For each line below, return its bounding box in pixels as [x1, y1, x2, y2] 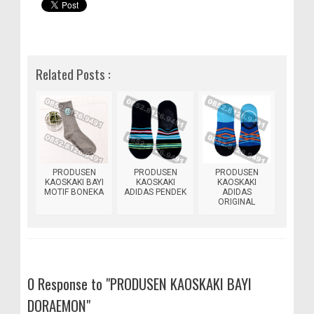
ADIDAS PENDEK [124, 186, 186, 197]
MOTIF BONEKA [44, 186, 104, 197]
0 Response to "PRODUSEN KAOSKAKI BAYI [27, 272, 252, 294]
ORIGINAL [218, 196, 255, 207]
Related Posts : [36, 63, 111, 84]
